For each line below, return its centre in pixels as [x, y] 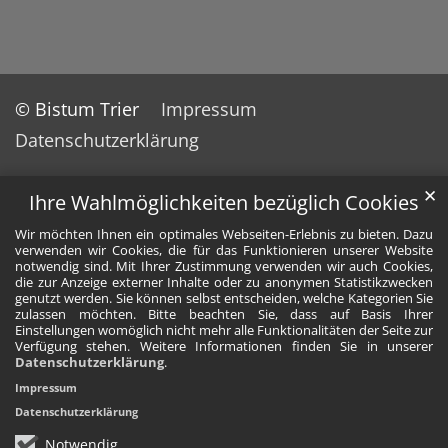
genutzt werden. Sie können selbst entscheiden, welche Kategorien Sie [224, 298]
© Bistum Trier [77, 109]
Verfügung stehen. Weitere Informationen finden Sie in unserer [224, 346]
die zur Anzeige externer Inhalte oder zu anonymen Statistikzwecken [224, 282]
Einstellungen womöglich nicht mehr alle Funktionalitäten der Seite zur [224, 330]
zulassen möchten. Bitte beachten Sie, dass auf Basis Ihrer [224, 314]
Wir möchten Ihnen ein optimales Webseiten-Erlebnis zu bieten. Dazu [224, 234]
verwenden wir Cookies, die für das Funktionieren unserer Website [224, 250]
